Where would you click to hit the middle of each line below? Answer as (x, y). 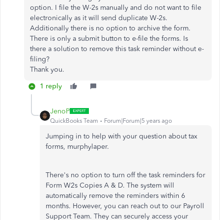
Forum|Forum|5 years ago (138, 121)
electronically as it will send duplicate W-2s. (99, 18)
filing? (40, 59)
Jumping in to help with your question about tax (122, 136)
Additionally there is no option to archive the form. (110, 28)
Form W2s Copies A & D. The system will (110, 185)
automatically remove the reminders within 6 (115, 195)
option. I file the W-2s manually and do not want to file (116, 7)
